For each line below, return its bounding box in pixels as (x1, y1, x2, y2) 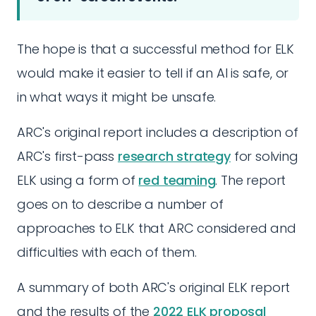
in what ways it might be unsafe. (17, 88, 217, 106)
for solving (230, 147, 298, 165)
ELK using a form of (17, 171, 139, 189)
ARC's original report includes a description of (17, 123, 298, 141)
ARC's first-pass (17, 147, 118, 165)
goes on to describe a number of (17, 195, 224, 213)
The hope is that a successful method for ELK (17, 40, 295, 58)
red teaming (138, 171, 216, 189)
